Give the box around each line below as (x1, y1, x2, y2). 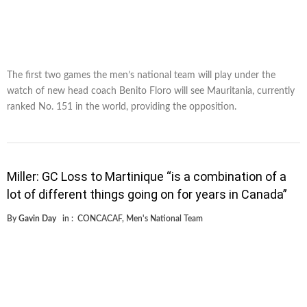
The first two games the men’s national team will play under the (7, 70, 275, 80)
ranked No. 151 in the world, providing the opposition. (7, 101, 236, 112)
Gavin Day (19, 214, 56, 223)
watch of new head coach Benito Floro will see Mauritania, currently (7, 86, 295, 96)
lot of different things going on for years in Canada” (7, 186, 287, 201)
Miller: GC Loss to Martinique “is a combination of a (7, 169, 286, 184)
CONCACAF (77, 214, 122, 223)
